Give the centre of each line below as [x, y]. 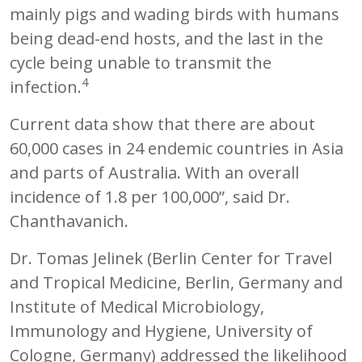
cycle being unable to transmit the [141, 62]
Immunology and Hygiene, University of [161, 330]
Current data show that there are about [162, 124]
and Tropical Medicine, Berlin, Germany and [176, 282]
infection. [46, 86]
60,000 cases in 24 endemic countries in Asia [177, 148]
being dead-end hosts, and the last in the [166, 38]
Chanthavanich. [69, 221]
